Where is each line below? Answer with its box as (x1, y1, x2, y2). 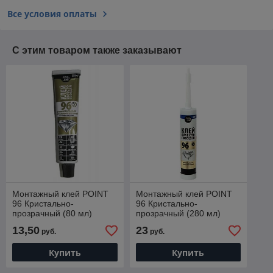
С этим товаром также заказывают (12, 44, 182, 55)
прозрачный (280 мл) (135, 208, 221, 219)
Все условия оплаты (7, 7, 97, 19)
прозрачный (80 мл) (12, 208, 92, 219)
